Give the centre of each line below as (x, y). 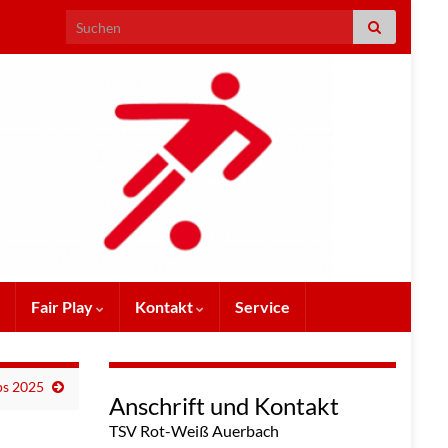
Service (262, 307)
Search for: (99, 20)
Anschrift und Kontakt (223, 406)
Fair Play (63, 307)
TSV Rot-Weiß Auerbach (193, 431)
